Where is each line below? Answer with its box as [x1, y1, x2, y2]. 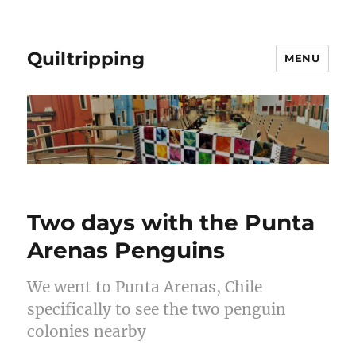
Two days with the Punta [27, 209, 315, 237]
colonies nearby [27, 322, 147, 342]
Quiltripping [27, 47, 145, 70]
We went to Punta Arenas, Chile [27, 277, 263, 297]
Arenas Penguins [27, 237, 226, 265]
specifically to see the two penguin [27, 300, 287, 319]
